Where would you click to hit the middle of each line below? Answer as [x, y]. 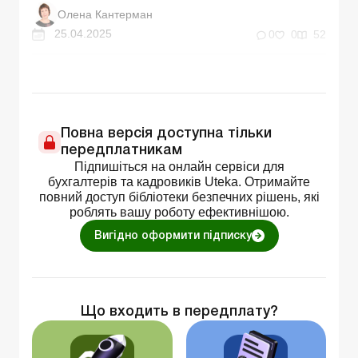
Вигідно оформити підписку [173, 237]
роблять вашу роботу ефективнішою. [179, 213]
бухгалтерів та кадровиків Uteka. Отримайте [179, 182]
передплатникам [121, 151]
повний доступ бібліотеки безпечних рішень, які [179, 197]
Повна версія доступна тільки [166, 134]
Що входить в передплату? [179, 312]
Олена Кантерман [105, 14]
